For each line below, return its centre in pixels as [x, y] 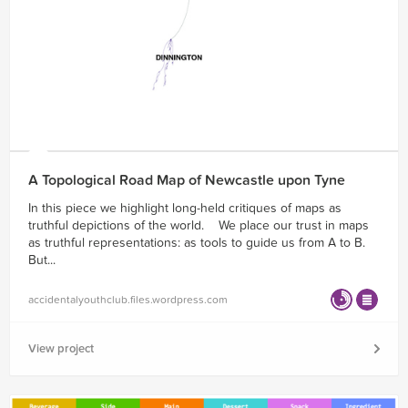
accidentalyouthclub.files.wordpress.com [128, 299]
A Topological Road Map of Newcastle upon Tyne [187, 180]
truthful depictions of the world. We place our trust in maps [199, 225]
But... [42, 260]
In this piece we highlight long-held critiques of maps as [185, 208]
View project [61, 348]
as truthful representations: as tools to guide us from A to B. [197, 242]
